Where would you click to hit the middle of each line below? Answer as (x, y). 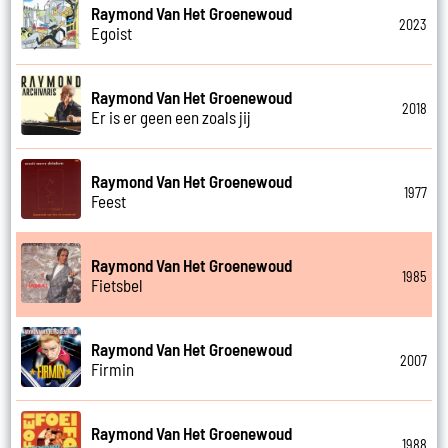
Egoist (112, 32)
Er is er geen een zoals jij (171, 116)
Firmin (113, 368)
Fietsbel (117, 284)
